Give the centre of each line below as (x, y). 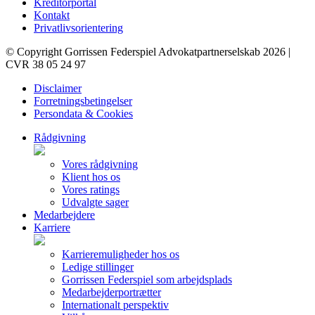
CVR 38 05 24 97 (46, 64)
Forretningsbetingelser (83, 101)
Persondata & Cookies (83, 113)
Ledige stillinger (98, 266)
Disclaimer (58, 88)
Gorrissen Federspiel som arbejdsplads (147, 279)
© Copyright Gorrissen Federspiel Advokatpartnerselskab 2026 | (148, 51)
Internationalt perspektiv (115, 304)
